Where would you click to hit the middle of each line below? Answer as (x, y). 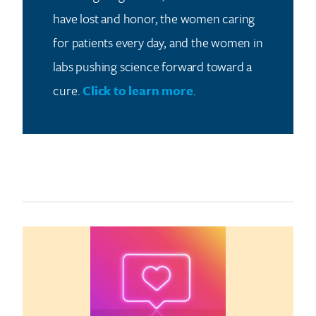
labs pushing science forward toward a (153, 67)
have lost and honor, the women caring (154, 19)
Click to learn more (138, 91)
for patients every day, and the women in (158, 43)
